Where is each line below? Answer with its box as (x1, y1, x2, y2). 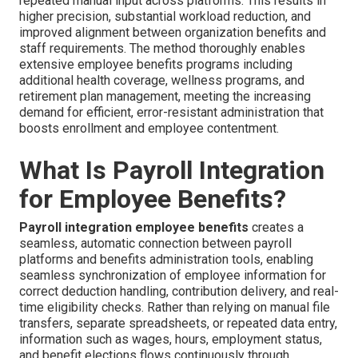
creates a (249, 220, 304, 236)
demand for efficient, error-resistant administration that (19, 105, 324, 121)
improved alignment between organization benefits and (19, 25, 326, 41)
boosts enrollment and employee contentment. (19, 121, 279, 137)
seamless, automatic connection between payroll (19, 236, 292, 252)
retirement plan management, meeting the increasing (19, 89, 311, 105)
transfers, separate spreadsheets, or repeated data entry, (19, 316, 337, 332)
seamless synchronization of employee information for (19, 268, 326, 284)
